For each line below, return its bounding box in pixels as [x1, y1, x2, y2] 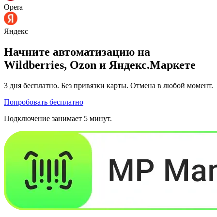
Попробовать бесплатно [4, 97, 83, 106]
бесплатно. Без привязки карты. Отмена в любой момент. [21, 81, 213, 90]
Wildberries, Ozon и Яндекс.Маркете [4, 58, 196, 71]
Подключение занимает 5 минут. [4, 114, 112, 123]
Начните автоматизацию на [4, 45, 150, 58]
